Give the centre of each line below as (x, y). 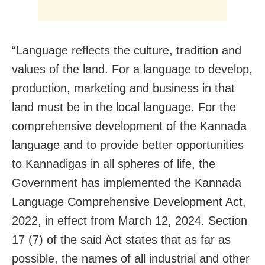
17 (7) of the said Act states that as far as (121, 239)
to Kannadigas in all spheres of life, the (114, 164)
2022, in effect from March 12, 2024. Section (130, 220)
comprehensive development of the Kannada (129, 126)
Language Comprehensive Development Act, (129, 201)
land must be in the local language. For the (124, 107)
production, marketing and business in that (123, 88)
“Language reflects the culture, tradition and (127, 50)
